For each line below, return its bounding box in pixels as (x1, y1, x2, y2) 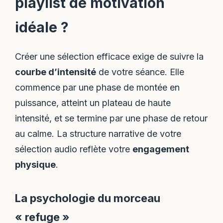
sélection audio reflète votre (15, 144, 133, 155)
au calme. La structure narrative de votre (15, 128, 182, 139)
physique (15, 159, 56, 170)
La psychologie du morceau (15, 192, 161, 205)
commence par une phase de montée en (15, 82, 180, 93)
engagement (132, 144, 190, 155)
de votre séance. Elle (96, 67, 185, 78)
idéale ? (15, 19, 69, 36)
